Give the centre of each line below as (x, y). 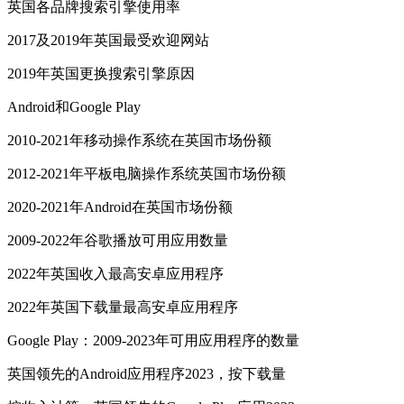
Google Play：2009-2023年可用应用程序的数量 (153, 341)
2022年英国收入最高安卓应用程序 (115, 274)
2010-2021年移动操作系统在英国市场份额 (139, 141)
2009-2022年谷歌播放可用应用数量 (118, 241)
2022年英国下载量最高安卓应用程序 (123, 308)
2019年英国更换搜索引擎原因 (101, 74)
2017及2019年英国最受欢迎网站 (108, 41)
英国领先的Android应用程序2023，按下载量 (147, 374)
